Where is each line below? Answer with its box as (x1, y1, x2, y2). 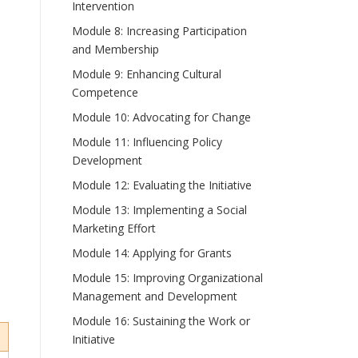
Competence (72, 85, 138, 100)
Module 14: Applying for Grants (72, 245, 232, 261)
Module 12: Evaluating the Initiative (72, 177, 252, 193)
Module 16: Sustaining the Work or (72, 313, 250, 328)
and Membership (72, 42, 159, 57)
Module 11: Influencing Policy (72, 134, 222, 149)
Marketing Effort (72, 221, 156, 236)
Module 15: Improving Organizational (72, 270, 263, 285)
